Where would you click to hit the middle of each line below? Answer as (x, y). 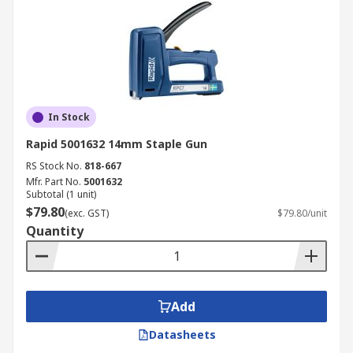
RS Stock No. (54, 166)
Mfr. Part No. (54, 182)
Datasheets (182, 334)
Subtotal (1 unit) (61, 194)
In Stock (69, 117)
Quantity (55, 231)
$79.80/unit (302, 213)
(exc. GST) (87, 213)
